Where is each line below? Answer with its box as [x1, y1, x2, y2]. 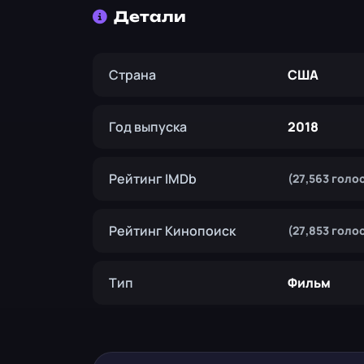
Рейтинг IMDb [109, 169, 197, 188]
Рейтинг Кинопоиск [109, 221, 236, 240]
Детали [114, 6, 186, 25]
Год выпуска [109, 117, 187, 136]
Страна [109, 65, 156, 84]
